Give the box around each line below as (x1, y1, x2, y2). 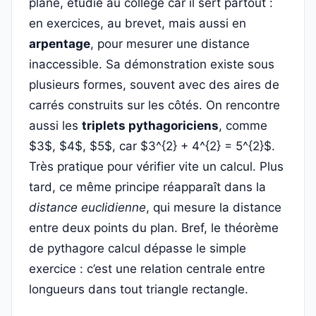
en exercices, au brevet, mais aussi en (29, 16, 246, 30)
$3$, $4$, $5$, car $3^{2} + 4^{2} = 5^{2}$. (29, 139, 275, 153)
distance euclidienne (29, 200, 146, 214)
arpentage (29, 37, 90, 51)
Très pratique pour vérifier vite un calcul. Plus (29, 159, 284, 174)
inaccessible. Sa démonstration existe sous (29, 57, 274, 71)
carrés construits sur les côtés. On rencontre (29, 98, 280, 112)
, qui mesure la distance (146, 200, 281, 214)
